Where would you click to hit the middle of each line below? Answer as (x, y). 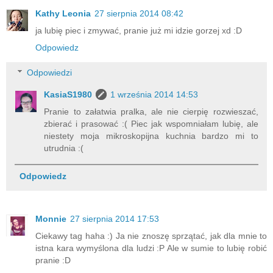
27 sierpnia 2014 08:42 (139, 13)
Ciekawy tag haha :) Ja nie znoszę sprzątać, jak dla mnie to (151, 236)
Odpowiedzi (50, 73)
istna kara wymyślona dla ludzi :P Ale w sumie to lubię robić (151, 248)
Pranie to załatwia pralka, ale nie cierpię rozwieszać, (151, 112)
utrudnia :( (64, 148)
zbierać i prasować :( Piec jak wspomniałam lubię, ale (151, 124)
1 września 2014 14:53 (154, 95)
